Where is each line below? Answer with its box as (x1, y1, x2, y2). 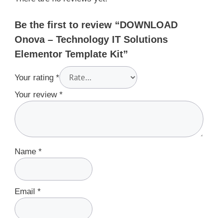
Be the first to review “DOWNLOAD (15, 19, 178, 30)
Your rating (15, 73, 56, 82)
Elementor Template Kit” (15, 48, 128, 59)
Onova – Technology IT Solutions (15, 34, 168, 45)
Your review (15, 90, 59, 99)
